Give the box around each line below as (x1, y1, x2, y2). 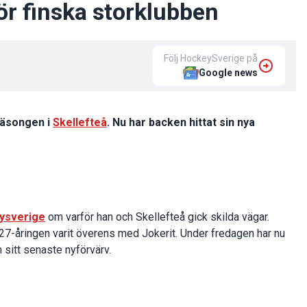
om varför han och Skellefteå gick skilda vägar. (45, 210, 269, 224)
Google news (199, 67, 258, 79)
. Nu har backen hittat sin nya (107, 116, 255, 130)
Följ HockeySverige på (164, 53, 258, 64)
